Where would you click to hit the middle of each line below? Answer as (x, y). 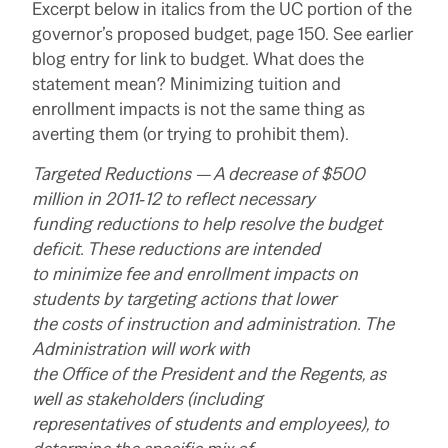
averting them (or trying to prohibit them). (190, 134)
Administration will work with (141, 349)
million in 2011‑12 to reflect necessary (173, 199)
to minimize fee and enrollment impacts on (195, 274)
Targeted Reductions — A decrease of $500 (198, 174)
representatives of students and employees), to (210, 424)
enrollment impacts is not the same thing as (198, 109)
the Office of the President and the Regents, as (209, 374)
